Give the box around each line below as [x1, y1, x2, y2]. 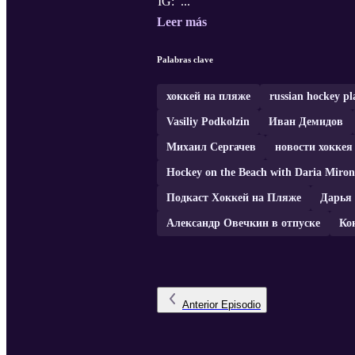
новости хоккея [275, 141, 353, 154]
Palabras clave [157, 55, 213, 65]
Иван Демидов [269, 116, 343, 128]
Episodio [221, 299, 261, 311]
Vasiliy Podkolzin [166, 116, 250, 128]
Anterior [182, 299, 218, 311]
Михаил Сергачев [166, 141, 256, 154]
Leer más [157, 15, 207, 29]
